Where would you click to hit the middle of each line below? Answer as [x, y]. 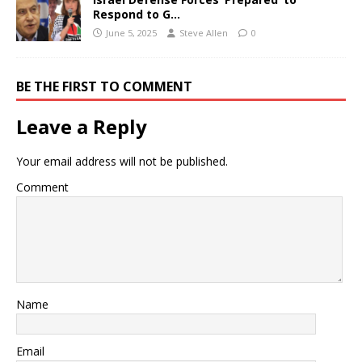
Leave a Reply [82, 127]
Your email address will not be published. [122, 162]
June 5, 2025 [131, 32]
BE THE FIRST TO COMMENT [104, 87]
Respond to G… [137, 14]
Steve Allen [204, 32]
